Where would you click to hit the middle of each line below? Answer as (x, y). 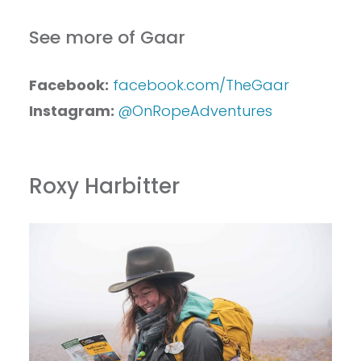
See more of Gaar (109, 38)
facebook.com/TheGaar (201, 85)
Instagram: (73, 111)
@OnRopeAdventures (195, 111)
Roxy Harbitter (104, 187)
